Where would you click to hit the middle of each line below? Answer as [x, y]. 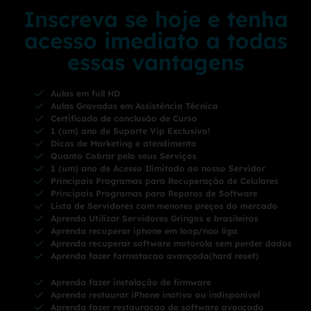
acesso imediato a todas [155, 41]
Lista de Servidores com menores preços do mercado [164, 206]
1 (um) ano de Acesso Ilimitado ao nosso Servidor [158, 169]
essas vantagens [155, 62]
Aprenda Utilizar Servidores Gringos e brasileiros [154, 219]
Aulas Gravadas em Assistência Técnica [134, 106]
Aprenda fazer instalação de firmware [131, 283]
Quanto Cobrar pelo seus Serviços [123, 156]
